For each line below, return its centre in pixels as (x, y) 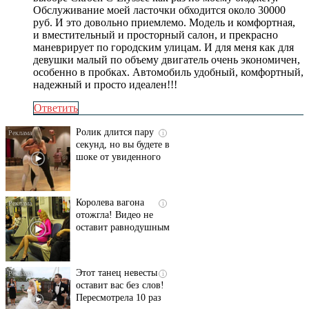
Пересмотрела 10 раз (119, 298)
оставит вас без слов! (120, 286)
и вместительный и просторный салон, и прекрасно (156, 35)
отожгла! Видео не (114, 215)
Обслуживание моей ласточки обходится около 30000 (159, 10)
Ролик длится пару (115, 132)
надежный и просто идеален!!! (105, 85)
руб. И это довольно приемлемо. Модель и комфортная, (164, 23)
